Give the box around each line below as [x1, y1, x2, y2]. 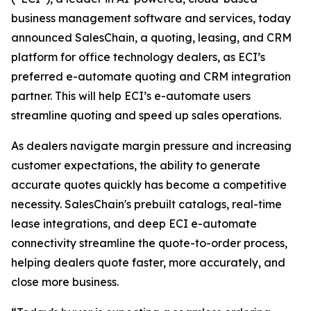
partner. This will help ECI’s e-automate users [11, 89, 251, 103]
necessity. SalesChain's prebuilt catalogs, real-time [11, 197, 282, 212]
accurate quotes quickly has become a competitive [11, 178, 287, 192]
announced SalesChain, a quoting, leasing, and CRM [11, 31, 292, 45]
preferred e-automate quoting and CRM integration [11, 69, 291, 84]
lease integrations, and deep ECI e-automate [11, 217, 257, 231]
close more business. [11, 275, 119, 289]
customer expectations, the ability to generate [11, 158, 260, 173]
